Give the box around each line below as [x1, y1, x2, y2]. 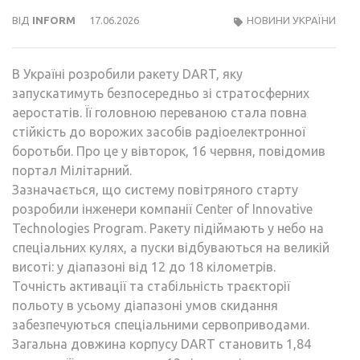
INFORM [32, 14, 76, 27]
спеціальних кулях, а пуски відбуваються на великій [12, 240, 329, 256]
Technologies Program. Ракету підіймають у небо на [12, 221, 324, 236]
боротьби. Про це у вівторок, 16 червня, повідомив [12, 144, 325, 159]
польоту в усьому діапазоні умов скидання [12, 298, 278, 313]
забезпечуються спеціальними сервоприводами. [12, 317, 309, 333]
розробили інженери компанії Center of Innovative [12, 202, 313, 217]
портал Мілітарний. [12, 163, 132, 178]
